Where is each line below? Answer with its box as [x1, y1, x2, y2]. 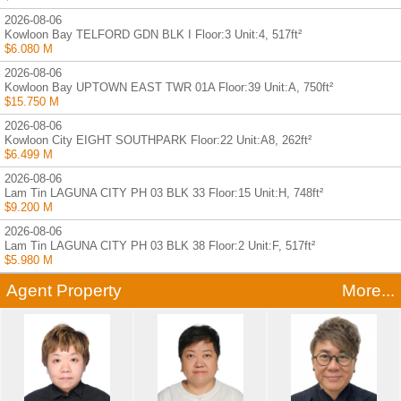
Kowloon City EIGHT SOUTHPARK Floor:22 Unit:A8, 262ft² [4, 132, 311, 147]
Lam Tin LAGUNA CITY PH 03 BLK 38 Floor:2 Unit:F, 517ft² [4, 238, 315, 252]
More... [342, 280, 395, 300]
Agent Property [6, 280, 122, 300]
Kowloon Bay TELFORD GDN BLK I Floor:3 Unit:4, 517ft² [4, 27, 302, 41]
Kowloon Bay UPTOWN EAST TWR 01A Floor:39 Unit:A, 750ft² [4, 80, 333, 94]
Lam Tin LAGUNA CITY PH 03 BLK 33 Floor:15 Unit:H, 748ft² [4, 185, 323, 200]
